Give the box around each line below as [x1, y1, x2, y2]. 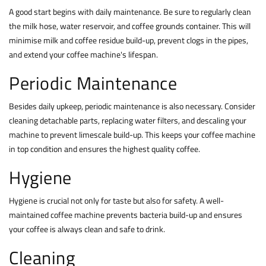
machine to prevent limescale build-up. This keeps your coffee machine [9, 128, 255, 141]
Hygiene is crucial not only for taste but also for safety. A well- [9, 194, 224, 207]
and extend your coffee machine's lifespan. [9, 48, 158, 61]
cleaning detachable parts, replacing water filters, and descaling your [9, 114, 246, 127]
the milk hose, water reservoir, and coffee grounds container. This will [9, 20, 251, 33]
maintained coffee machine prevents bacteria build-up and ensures [9, 208, 242, 221]
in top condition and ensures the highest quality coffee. [9, 142, 200, 156]
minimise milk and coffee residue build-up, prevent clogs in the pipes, [9, 34, 248, 47]
